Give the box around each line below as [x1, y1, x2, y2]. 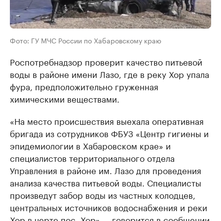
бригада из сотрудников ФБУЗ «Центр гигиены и [10, 126, 209, 140]
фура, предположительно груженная [10, 79, 158, 93]
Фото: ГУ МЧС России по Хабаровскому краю [10, 35, 161, 46]
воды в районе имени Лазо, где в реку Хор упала [10, 67, 209, 80]
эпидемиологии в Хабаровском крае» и [10, 139, 171, 152]
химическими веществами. [10, 92, 119, 105]
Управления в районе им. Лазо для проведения [10, 163, 201, 177]
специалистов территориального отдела [10, 151, 175, 164]
